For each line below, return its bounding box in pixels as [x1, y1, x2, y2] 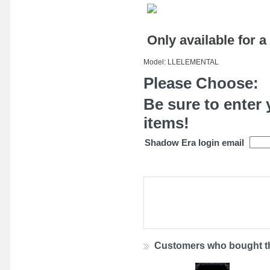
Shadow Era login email [145, 138, 245, 148]
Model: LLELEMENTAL [143, 57, 219, 66]
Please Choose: [143, 74, 259, 92]
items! [143, 114, 189, 133]
